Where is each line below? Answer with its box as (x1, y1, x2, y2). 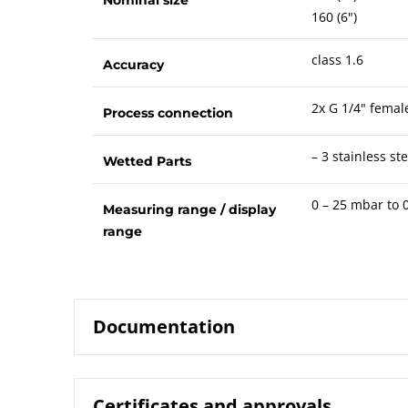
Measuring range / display (102, 200, 276, 218)
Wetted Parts (102, 152, 191, 169)
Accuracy (102, 56, 164, 73)
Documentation (92, 313, 235, 339)
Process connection (102, 104, 233, 121)
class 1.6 (311, 50, 363, 68)
